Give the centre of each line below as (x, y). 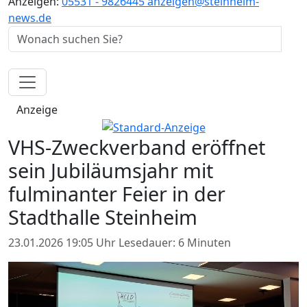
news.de (30, 17)
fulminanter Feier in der (117, 193)
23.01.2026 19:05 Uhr (63, 242)
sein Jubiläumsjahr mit (111, 170)
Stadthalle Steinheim (103, 217)
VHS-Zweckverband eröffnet (137, 147)
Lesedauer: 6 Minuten (175, 242)
